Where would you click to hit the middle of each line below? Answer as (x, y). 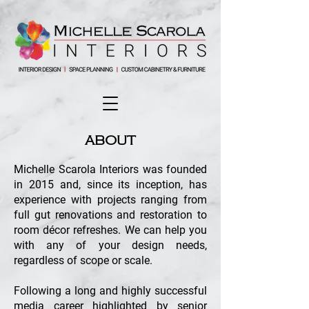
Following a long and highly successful (110, 291)
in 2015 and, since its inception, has (110, 185)
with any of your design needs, (110, 245)
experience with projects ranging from (110, 200)
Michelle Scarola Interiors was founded (110, 169)
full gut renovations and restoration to (110, 215)
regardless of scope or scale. (83, 260)
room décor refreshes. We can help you (110, 230)
